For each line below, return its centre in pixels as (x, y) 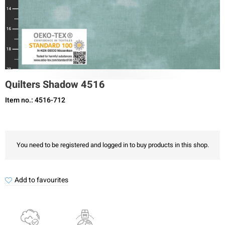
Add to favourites (41, 180)
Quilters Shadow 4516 (55, 85)
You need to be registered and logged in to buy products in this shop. (113, 145)
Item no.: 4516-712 (35, 100)
